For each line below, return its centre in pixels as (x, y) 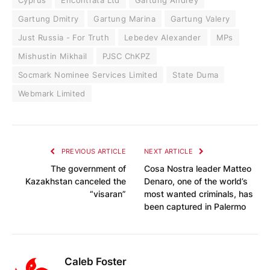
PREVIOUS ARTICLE (93, 151)
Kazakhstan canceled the (76, 181)
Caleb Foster (96, 261)
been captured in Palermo (195, 206)
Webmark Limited (52, 93)
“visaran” (108, 193)
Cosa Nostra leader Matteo (198, 168)
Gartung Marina (124, 18)
